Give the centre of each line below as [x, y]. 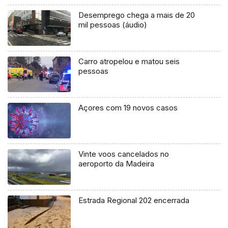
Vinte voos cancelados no [124, 154]
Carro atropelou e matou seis [129, 61]
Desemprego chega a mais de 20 [137, 15]
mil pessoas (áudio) [113, 25]
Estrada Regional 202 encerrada [134, 200]
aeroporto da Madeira [117, 163]
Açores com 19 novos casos [128, 107]
